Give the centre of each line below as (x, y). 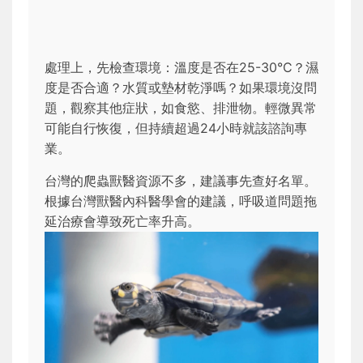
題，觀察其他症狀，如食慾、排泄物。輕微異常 (181, 107)
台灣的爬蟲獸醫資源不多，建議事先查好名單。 (181, 180)
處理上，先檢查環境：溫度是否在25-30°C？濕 (181, 67)
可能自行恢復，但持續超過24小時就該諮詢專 (176, 128)
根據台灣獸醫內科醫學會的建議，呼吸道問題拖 (181, 201)
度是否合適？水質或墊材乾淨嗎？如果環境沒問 (181, 87)
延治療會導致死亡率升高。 (122, 221)
